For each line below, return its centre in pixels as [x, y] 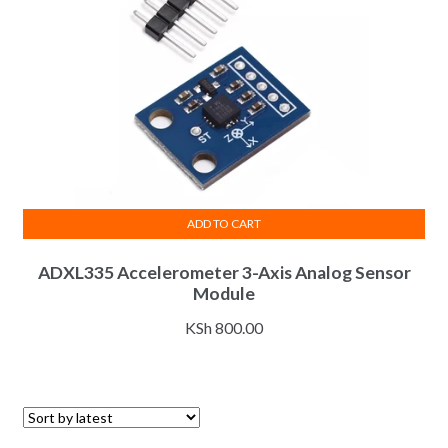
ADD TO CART [224, 223]
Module [224, 294]
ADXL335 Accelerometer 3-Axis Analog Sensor [224, 273]
